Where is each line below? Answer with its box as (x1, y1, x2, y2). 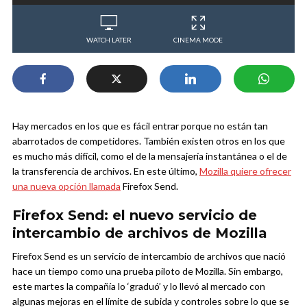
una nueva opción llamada (12, 180, 121, 192)
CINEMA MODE (173, 35, 223, 44)
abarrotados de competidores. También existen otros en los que (12, 134, 285, 147)
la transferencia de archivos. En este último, (12, 164, 199, 177)
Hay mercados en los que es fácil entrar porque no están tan (12, 119, 268, 132)
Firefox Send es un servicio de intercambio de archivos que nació (12, 249, 286, 262)
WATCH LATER (86, 35, 132, 44)
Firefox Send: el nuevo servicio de (12, 206, 257, 223)
